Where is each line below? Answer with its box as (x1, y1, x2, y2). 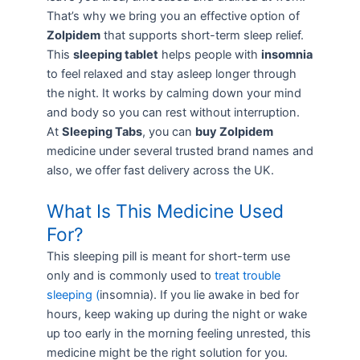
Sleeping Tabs (61, 124, 142, 139)
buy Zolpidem (194, 124, 273, 139)
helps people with (157, 47, 261, 62)
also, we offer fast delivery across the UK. (46, 162, 274, 178)
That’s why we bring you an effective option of (46, 8, 300, 23)
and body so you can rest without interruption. (46, 104, 300, 120)
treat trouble (211, 268, 280, 284)
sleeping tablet (72, 47, 158, 62)
